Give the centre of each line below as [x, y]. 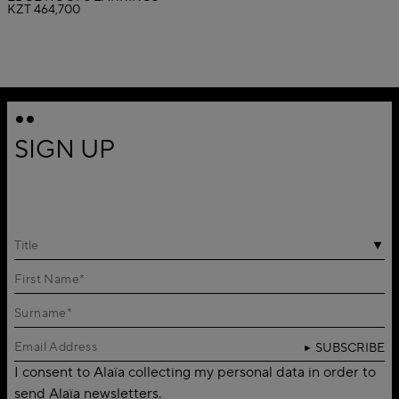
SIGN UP [65, 149]
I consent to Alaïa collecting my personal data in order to [195, 372]
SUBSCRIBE [350, 348]
